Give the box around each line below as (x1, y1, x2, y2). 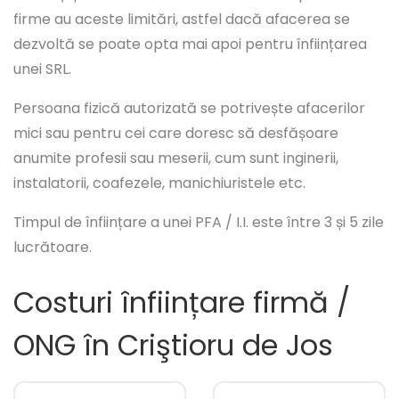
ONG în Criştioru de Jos (13, 325, 333, 366)
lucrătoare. (13, 237, 92, 258)
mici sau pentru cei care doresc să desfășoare (13, 123, 338, 144)
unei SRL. (13, 59, 71, 80)
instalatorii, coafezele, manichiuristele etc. (13, 173, 305, 194)
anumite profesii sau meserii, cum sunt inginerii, (13, 148, 338, 169)
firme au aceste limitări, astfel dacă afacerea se (13, 9, 350, 30)
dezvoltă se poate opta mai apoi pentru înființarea (13, 34, 367, 55)
